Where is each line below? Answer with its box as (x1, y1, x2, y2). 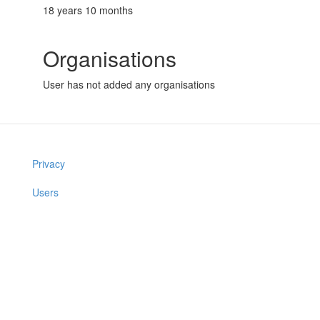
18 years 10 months (43, 3, 133, 17)
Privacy (32, 156, 65, 171)
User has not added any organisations (43, 77, 215, 91)
